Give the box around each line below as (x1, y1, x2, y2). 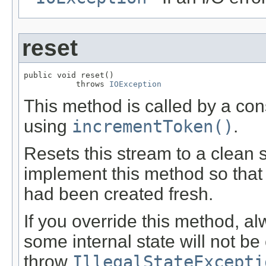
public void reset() (24, 71, 114, 80)
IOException (109, 80, 161, 89)
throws (24, 80, 109, 89)
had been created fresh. (24, 184, 213, 204)
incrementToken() (72, 116, 233, 137)
